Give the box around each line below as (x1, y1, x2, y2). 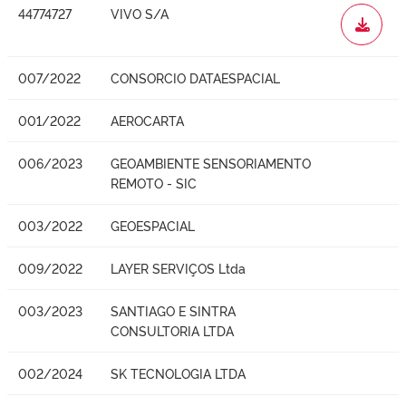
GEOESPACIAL (111, 216, 195, 234)
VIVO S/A (111, 4, 169, 22)
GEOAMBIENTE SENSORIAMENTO (111, 153, 311, 171)
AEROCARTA (111, 111, 184, 129)
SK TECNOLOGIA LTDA (111, 363, 246, 382)
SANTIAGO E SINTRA (111, 301, 236, 319)
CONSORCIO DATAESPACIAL (111, 68, 280, 86)
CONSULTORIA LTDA (111, 321, 234, 339)
